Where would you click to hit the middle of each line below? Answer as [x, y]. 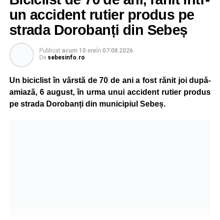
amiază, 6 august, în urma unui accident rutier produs [110, 92]
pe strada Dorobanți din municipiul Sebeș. [87, 104]
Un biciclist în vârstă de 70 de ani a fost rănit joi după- [110, 80]
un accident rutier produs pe [102, 14]
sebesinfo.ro [66, 57]
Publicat [50, 50]
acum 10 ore [79, 50]
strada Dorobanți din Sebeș [98, 30]
